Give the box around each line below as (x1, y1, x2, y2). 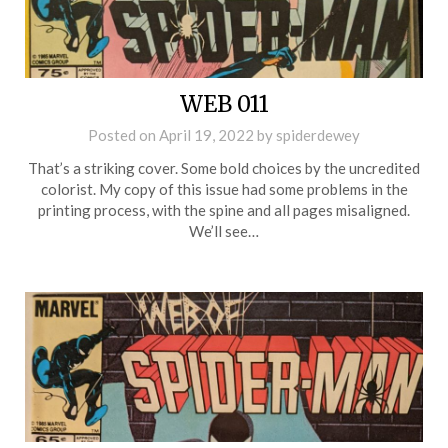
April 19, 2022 (159, 125, 254, 144)
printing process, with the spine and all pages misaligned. (38, 200, 410, 219)
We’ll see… (189, 221, 259, 240)
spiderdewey (276, 125, 360, 144)
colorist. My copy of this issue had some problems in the (40, 179, 408, 198)
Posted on (88, 125, 159, 144)
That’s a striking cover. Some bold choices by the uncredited (28, 158, 420, 177)
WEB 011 (179, 89, 269, 118)
